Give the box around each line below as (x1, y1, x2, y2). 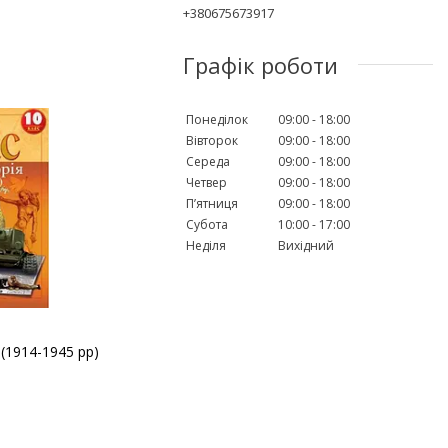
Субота (186, 215, 228, 233)
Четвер (186, 173, 227, 191)
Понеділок (186, 110, 248, 128)
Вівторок (186, 131, 238, 149)
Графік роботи (183, 49, 338, 80)
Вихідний (278, 236, 334, 254)
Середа (186, 152, 230, 170)
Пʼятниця (186, 194, 238, 212)
